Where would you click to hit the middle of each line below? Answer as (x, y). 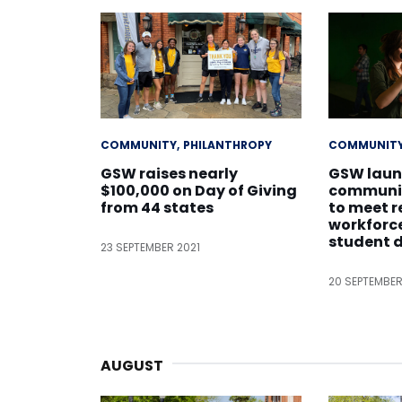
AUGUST (132, 365)
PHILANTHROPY (227, 144)
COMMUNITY (139, 144)
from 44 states (157, 207)
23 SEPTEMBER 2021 (150, 247)
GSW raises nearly (169, 173)
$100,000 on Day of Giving (199, 190)
